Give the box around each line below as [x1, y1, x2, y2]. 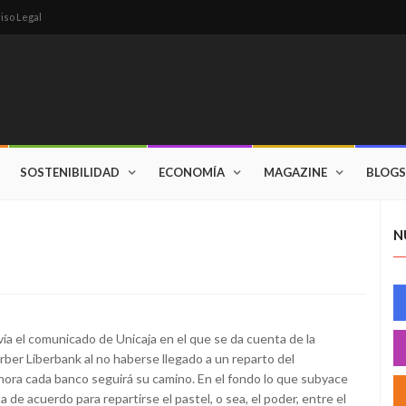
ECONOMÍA [159, 165, 225, 179]
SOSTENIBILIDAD [20, 165, 120, 179]
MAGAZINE [264, 165, 327, 179]
